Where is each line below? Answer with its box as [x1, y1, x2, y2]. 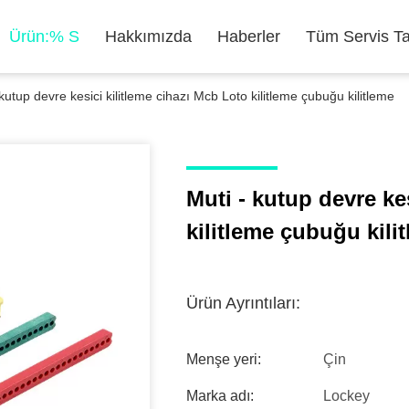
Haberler [217, 27, 280, 46]
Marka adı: [186, 388, 254, 404]
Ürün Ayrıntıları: [186, 294, 300, 312]
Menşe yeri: [186, 351, 261, 367]
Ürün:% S [9, 27, 79, 46]
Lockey [323, 388, 370, 404]
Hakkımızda [105, 27, 192, 46]
